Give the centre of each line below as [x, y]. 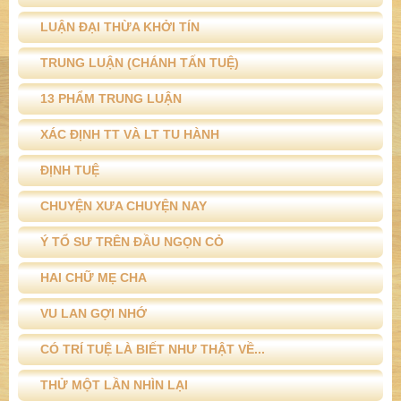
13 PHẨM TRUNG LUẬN [111, 99]
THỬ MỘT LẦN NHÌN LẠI [114, 385]
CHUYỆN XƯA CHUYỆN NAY [124, 206]
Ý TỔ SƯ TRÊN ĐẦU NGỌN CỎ [132, 242]
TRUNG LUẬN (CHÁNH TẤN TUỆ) [140, 63]
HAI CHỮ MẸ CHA [94, 278]
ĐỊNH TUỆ [70, 171]
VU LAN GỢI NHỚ [94, 314]
